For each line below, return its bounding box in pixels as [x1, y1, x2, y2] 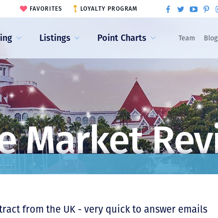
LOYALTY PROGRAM [80, 5, 138, 12]
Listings [39, 32, 71, 43]
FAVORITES [29, 5, 63, 12]
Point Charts [97, 32, 147, 43]
